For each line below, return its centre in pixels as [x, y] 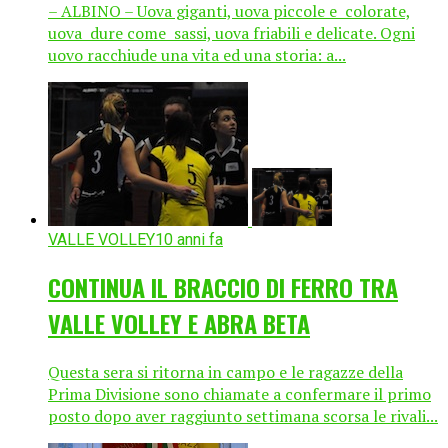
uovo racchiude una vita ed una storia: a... [197, 55]
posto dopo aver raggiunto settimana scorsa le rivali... [243, 416]
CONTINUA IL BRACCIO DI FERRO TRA [223, 287]
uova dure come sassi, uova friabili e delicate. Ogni [231, 33]
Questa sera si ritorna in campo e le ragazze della [225, 372]
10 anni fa [189, 240]
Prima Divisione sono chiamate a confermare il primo [239, 394]
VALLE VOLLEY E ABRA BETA [179, 323]
